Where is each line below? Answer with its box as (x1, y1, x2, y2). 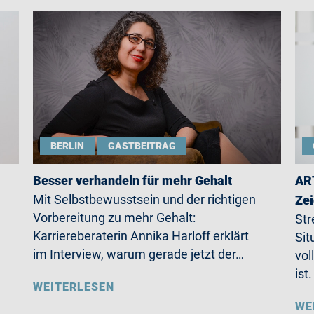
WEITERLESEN (33, 280, 115, 294)
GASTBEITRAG (108, 140, 177, 151)
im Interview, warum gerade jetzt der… (33, 247, 245, 261)
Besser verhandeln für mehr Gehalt (33, 173, 233, 188)
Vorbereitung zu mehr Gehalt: (33, 210, 196, 225)
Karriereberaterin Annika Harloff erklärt (33, 228, 250, 243)
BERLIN (50, 140, 85, 151)
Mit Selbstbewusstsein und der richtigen (33, 192, 257, 207)
